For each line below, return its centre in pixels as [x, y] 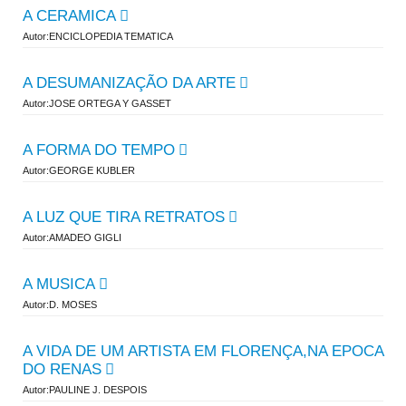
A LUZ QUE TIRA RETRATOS [124, 217]
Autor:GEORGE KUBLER [79, 170]
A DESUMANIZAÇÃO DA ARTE [129, 83]
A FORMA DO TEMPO [99, 150]
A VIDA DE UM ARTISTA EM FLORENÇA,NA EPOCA [203, 351]
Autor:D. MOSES [60, 304]
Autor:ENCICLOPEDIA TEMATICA [98, 36]
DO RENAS [62, 369]
